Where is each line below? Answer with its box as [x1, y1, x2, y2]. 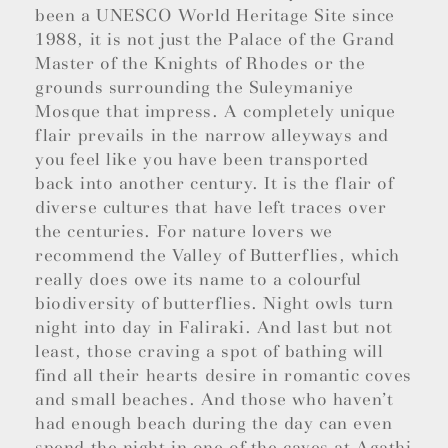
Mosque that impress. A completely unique [35, 101, 396, 123]
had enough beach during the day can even [35, 413, 393, 435]
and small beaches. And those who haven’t [35, 389, 394, 411]
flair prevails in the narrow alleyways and [35, 125, 389, 147]
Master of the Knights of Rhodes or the [35, 53, 366, 75]
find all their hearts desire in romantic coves [35, 365, 412, 387]
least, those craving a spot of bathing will [35, 341, 384, 363]
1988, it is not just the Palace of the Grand [35, 29, 395, 51]
